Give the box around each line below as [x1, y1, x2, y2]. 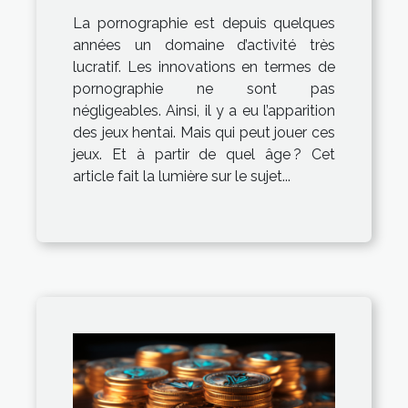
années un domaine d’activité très [73, 36, 335, 54]
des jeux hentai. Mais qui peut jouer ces [73, 123, 335, 141]
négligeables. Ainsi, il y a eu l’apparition [73, 101, 335, 119]
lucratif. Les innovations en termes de [73, 57, 335, 76]
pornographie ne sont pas [73, 79, 335, 97]
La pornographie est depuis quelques [73, 14, 335, 32]
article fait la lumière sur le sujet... [73, 167, 291, 185]
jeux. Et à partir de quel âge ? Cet [73, 145, 335, 163]
